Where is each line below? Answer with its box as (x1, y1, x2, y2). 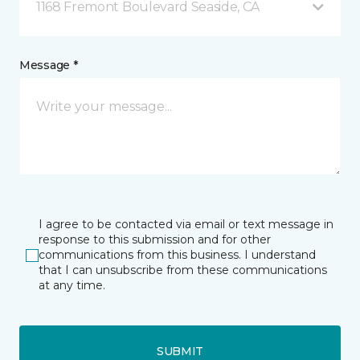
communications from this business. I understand (39, 247, 316, 263)
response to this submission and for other (39, 232, 271, 247)
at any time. (39, 278, 105, 293)
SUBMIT (156, 343, 204, 358)
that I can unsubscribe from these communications (39, 263, 327, 278)
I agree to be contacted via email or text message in (39, 217, 333, 232)
